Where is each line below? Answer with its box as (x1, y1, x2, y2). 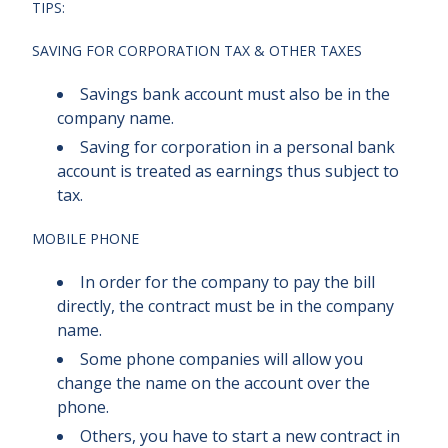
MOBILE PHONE (32, 229, 139, 248)
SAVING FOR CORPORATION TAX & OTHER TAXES (32, 41, 362, 60)
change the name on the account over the (57, 372, 370, 394)
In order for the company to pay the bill (80, 271, 375, 293)
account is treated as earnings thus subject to (57, 160, 399, 182)
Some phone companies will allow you (80, 348, 363, 370)
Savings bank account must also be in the (80, 83, 390, 105)
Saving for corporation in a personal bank (80, 136, 395, 158)
